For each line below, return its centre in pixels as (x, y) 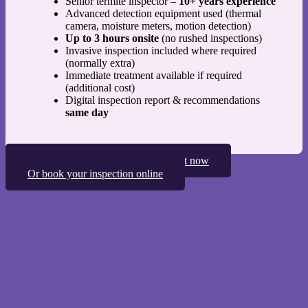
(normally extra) (100, 63)
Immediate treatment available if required (154, 76)
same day (87, 113)
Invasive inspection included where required (161, 51)
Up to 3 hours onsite (112, 38)
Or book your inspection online (95, 174)
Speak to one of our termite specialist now (118, 161)
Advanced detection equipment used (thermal (163, 14)
